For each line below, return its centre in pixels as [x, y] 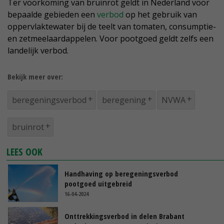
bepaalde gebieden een [52, 15]
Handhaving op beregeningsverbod [121, 174]
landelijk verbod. [38, 51]
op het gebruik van [160, 15]
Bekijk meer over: [35, 77]
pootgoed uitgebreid [98, 184]
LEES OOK [25, 152]
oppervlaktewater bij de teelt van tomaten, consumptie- [112, 27]
